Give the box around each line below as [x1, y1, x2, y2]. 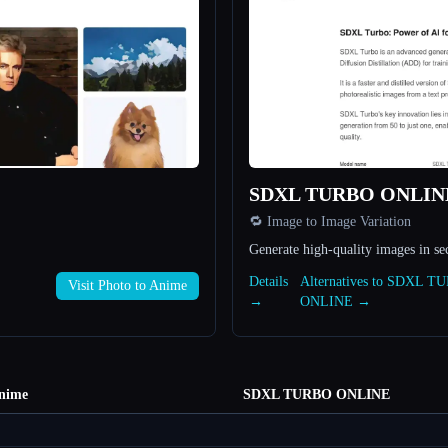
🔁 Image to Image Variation [249, 214, 411, 230]
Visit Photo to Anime [68, 278, 187, 294]
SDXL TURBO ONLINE [243, 387, 390, 403]
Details [249, 274, 288, 290]
